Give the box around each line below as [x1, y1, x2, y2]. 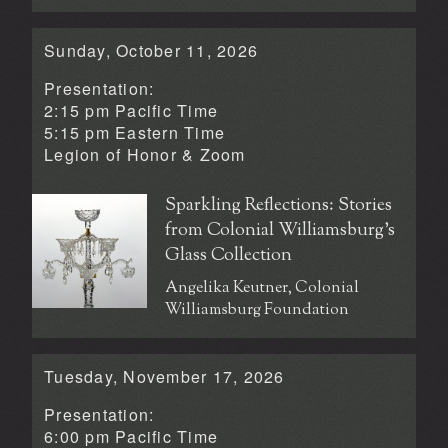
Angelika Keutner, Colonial [165, 276, 360, 300]
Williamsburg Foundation [165, 298, 350, 322]
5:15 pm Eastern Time [44, 120, 225, 144]
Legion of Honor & [44, 142, 200, 166]
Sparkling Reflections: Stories [165, 192, 393, 219]
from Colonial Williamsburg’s [165, 217, 396, 244]
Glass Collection [165, 242, 293, 269]
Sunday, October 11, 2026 [44, 38, 258, 62]
